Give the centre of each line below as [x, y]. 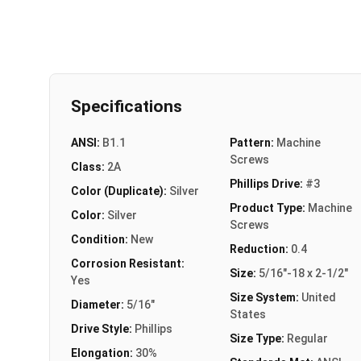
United [318, 297]
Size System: [265, 297]
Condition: [101, 239]
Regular [307, 338]
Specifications [127, 106]
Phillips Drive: [267, 183]
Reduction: [260, 249]
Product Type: [268, 207]
